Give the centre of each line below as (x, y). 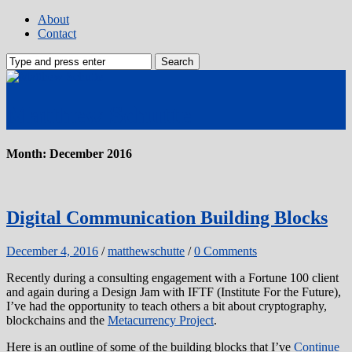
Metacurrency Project (161, 320)
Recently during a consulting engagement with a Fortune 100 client (172, 277)
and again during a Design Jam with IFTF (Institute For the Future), (174, 291)
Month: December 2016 (69, 153)
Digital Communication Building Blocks (167, 218)
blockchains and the (57, 320)
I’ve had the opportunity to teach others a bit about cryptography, (167, 306)
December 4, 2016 (52, 251)
